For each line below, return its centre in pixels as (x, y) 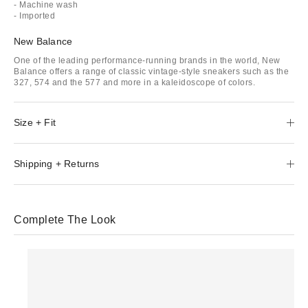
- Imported (34, 15)
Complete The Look (65, 219)
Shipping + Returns (57, 163)
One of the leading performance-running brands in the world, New (147, 60)
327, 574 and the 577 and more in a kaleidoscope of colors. (134, 82)
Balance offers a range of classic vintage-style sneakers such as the (151, 71)
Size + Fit (35, 122)
